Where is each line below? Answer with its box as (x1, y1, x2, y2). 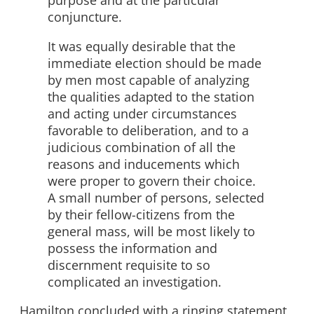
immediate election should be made (48, 54, 261, 71)
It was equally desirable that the (48, 37, 235, 55)
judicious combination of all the (48, 138, 235, 156)
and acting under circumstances (48, 104, 237, 122)
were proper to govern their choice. (48, 172, 256, 189)
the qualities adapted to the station (48, 88, 254, 105)
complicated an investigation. (48, 273, 221, 290)
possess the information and (48, 239, 217, 257)
